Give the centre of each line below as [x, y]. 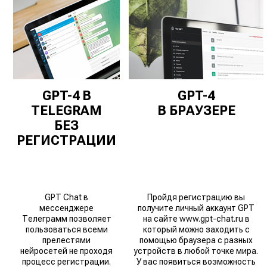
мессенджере [67, 208]
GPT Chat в [67, 197]
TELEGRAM [67, 111]
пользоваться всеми [66, 229]
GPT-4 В [66, 96]
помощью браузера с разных [196, 240]
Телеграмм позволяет [66, 219]
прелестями [67, 240]
